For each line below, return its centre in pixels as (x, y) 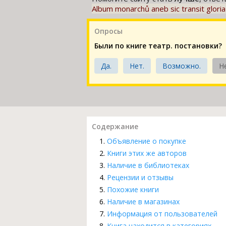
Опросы (108, 31)
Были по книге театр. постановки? (158, 45)
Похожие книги (133, 189)
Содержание (115, 126)
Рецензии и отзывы (140, 177)
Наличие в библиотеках (148, 165)
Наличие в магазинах (143, 201)
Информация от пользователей (162, 213)
